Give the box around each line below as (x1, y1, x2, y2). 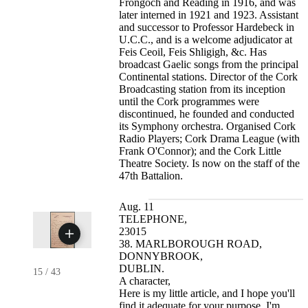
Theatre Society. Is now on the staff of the (119, 157, 300, 170)
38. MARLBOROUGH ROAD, (119, 238, 263, 250)
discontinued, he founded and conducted (119, 108, 295, 120)
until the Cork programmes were (119, 96, 260, 108)
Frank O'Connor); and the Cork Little (119, 145, 282, 157)
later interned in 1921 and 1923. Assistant (119, 9, 299, 21)
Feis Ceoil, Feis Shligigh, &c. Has (119, 46, 267, 58)
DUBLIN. (119, 263, 165, 275)
